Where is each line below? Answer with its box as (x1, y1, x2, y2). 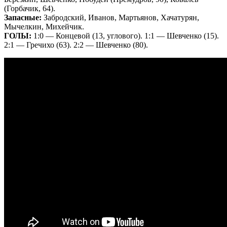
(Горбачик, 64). (4, 4, 55, 13)
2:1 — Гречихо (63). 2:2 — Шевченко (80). (4, 40, 148, 49)
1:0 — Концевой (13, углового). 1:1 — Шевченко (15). (31, 31, 219, 40)
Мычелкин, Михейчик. (4, 22, 84, 31)
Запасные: (4, 13, 42, 22)
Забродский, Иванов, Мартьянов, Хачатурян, (42, 13, 199, 22)
